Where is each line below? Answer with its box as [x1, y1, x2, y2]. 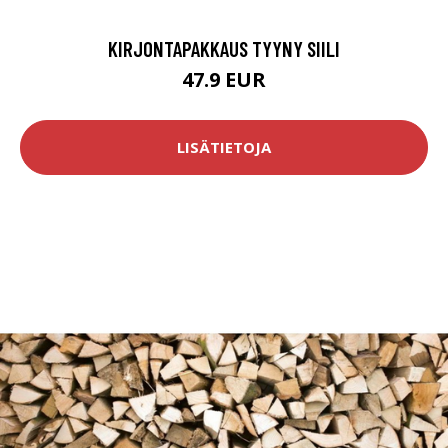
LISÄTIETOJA [177, 137, 271, 158]
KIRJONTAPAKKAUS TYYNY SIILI [108, 35, 340, 61]
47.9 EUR [182, 65, 266, 93]
